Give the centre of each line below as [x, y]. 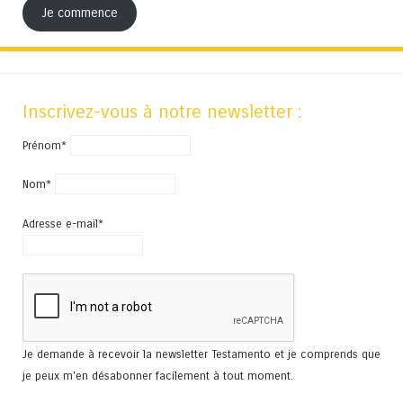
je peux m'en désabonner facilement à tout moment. [158, 375]
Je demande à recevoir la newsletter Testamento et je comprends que [201, 354]
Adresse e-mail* [63, 223]
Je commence [80, 13]
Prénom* [45, 146]
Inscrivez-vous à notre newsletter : [162, 112]
